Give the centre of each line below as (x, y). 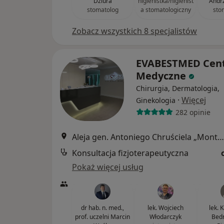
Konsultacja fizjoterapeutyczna (130, 153)
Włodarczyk (165, 217)
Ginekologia (156, 100)
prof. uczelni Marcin (102, 217)
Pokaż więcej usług (108, 167)
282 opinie (193, 112)
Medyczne (162, 76)
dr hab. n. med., (102, 208)
